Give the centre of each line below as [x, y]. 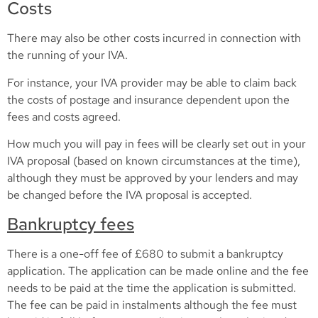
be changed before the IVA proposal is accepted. [130, 195]
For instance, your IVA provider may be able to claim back [152, 82]
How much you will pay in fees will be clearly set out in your [157, 144]
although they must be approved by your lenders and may [153, 178]
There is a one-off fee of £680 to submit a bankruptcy [145, 253]
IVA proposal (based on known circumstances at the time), [154, 161]
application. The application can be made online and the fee [158, 270]
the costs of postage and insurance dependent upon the [148, 99]
